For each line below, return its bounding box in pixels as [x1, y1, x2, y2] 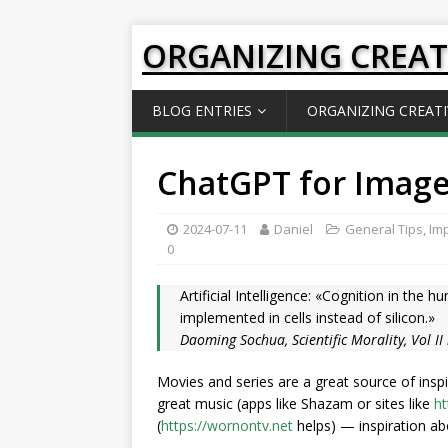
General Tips [345, 220, 423, 238]
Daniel [274, 220, 313, 238]
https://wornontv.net [161, 416, 293, 435]
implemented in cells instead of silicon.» [180, 308, 435, 327]
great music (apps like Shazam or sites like [157, 394, 434, 413]
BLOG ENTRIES [152, 101, 252, 120]
